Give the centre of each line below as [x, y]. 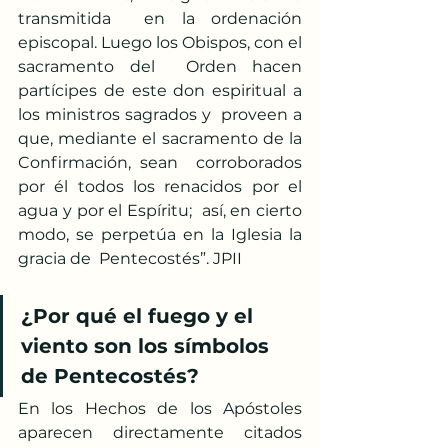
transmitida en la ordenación [160, 18]
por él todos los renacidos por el [160, 186]
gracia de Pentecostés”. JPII [130, 258]
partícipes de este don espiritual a [160, 90]
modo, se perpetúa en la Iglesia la [160, 234]
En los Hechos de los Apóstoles [160, 408]
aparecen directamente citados [160, 432]
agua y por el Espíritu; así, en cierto [160, 210]
